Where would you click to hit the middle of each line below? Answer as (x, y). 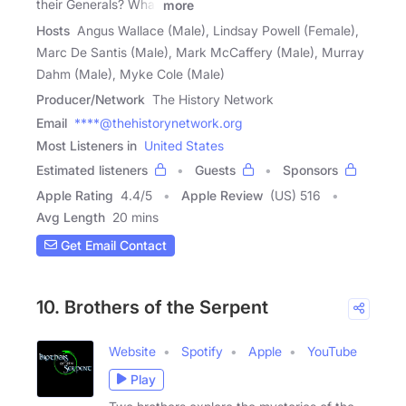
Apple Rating (75, 195)
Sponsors (310, 169)
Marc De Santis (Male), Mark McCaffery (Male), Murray (200, 52)
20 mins (135, 217)
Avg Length (71, 217)
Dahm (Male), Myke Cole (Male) (130, 73)
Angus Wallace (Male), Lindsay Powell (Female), (218, 30)
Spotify (202, 351)
